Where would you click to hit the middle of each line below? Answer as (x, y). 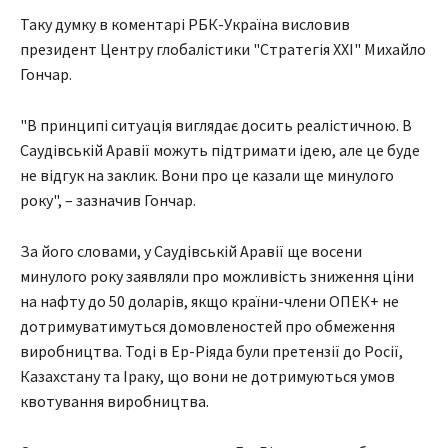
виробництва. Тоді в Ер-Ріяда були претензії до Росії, (211, 351)
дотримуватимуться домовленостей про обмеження (207, 326)
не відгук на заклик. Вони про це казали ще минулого (207, 175)
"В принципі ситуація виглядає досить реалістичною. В (216, 125)
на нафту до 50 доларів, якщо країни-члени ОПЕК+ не (209, 301)
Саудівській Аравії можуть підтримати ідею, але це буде (220, 150)
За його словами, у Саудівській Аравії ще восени (191, 251)
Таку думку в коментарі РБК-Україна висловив (185, 24)
